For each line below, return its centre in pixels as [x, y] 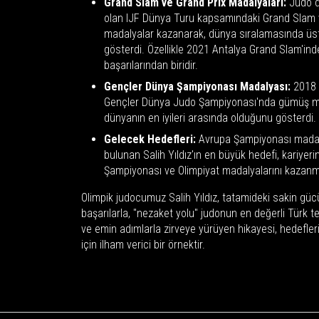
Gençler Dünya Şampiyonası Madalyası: [197, 86]
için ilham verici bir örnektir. [143, 244]
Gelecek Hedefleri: [150, 139]
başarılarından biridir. [151, 65]
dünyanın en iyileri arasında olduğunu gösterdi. [210, 117]
